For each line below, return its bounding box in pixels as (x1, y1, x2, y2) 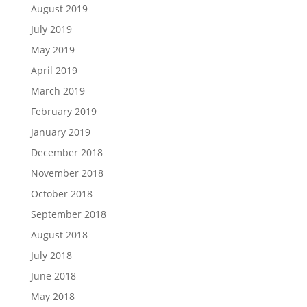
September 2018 (30, 208, 106, 221)
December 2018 (30, 146, 103, 159)
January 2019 (30, 125, 90, 138)
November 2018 (30, 167, 103, 180)
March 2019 (30, 84, 85, 97)
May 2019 (30, 43, 75, 56)
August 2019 (30, 2, 88, 15)
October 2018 (30, 187, 93, 200)
